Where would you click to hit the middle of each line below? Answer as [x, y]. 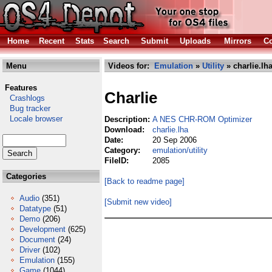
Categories [25, 176]
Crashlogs [24, 98]
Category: [124, 150]
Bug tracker [26, 108]
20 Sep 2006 [175, 140]
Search [116, 41]
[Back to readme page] [144, 181]
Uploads [195, 41]
